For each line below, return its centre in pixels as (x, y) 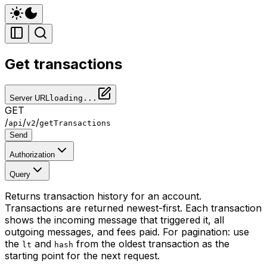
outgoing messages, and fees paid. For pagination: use (127, 232)
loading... (73, 98)
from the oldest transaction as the (151, 243)
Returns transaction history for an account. (103, 196)
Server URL (30, 98)
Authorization (32, 154)
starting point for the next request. (82, 255)
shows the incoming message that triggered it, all (114, 220)
